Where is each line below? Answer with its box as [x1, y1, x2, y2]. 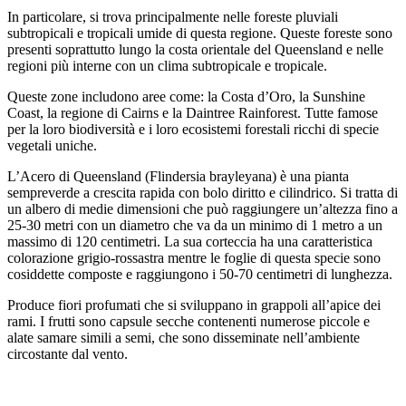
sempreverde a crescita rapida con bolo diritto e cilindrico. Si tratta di [7, 185, 398, 200]
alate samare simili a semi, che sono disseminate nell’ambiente [7, 330, 360, 345]
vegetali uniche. [7, 138, 97, 153]
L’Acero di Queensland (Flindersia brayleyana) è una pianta [7, 169, 349, 184]
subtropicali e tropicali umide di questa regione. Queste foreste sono [7, 25, 392, 41]
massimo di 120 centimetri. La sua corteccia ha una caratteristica [7, 234, 372, 249]
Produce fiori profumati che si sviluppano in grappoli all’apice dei [7, 297, 381, 313]
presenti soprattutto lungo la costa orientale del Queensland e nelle [7, 42, 383, 57]
